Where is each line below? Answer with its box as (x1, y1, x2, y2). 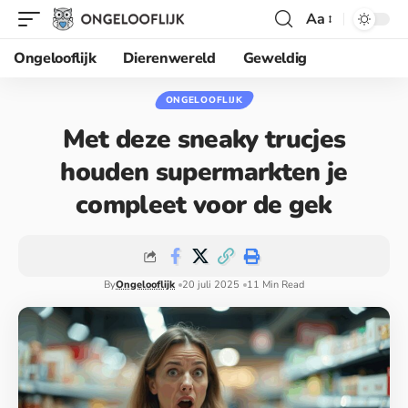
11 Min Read (247, 278, 304, 291)
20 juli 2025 (182, 278, 240, 291)
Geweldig (242, 48, 308, 68)
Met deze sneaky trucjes (62, 122, 346, 157)
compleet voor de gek (76, 188, 332, 222)
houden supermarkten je (60, 155, 348, 189)
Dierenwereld (123, 48, 216, 68)
